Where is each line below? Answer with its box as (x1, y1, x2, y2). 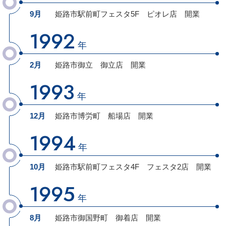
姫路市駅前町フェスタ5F (54, 9, 139, 18)
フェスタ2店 (139, 162, 189, 171)
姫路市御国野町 (54, 213, 108, 222)
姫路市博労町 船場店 (54, 111, 131, 120)
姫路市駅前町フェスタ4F (54, 162, 139, 171)
